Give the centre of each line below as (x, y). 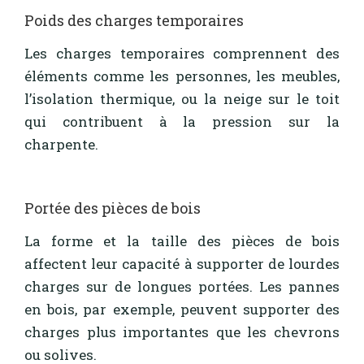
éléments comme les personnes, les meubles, (182, 76)
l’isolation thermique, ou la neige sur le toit (182, 98)
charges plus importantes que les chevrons (182, 331)
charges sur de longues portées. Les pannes (182, 286)
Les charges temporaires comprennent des (182, 53)
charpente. (61, 144)
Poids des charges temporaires (134, 21)
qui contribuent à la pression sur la (182, 121)
